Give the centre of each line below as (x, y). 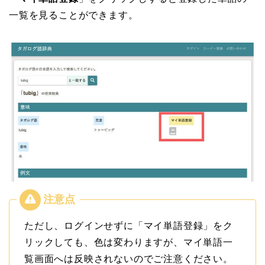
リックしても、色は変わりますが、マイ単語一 (129, 243)
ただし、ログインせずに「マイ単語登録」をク (129, 226)
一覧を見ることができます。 (74, 15)
